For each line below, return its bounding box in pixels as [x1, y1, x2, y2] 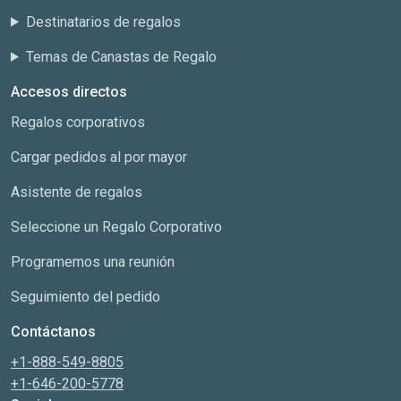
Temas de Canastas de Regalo [25, 47, 217, 65]
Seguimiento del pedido [11, 287, 160, 305]
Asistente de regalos [11, 183, 142, 200]
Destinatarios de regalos [25, 13, 181, 30]
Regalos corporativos [11, 113, 145, 131]
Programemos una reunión [11, 252, 175, 270]
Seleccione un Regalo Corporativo [11, 218, 222, 235]
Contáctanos [11, 322, 96, 340]
